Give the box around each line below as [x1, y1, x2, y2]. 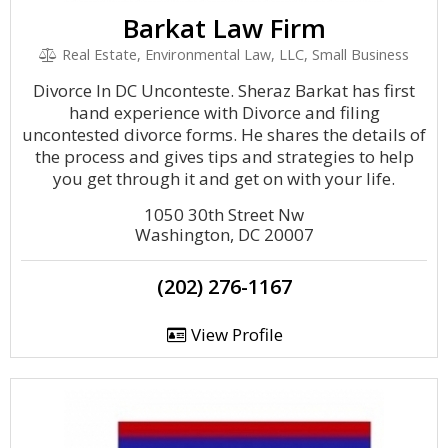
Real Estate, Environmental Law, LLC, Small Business [57, 45, 409, 64]
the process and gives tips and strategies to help [34, 145, 414, 168]
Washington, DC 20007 [134, 223, 314, 246]
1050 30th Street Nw [144, 203, 304, 226]
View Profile [186, 323, 283, 346]
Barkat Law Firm [122, 10, 326, 46]
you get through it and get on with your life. [53, 167, 395, 190]
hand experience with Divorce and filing [68, 101, 380, 124]
